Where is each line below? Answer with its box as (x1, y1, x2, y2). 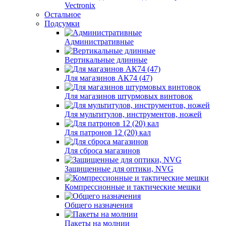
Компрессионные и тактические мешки (65, 183, 201, 191)
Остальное (44, 10, 81, 19)
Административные (65, 37, 134, 46)
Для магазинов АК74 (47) (65, 74, 152, 82)
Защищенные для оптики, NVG (65, 164, 174, 173)
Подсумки (44, 19, 80, 28)
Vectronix (65, 1, 95, 10)
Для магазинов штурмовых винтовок (65, 92, 193, 100)
